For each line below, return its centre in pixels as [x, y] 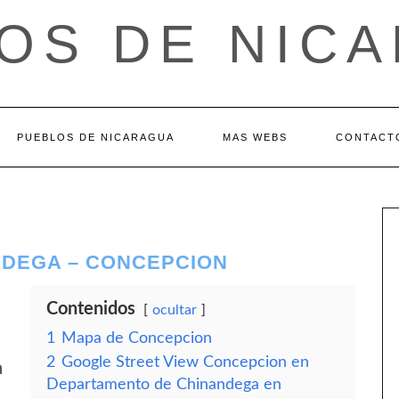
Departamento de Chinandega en [164, 384]
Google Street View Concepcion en [185, 362]
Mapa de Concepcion [137, 338]
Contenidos [91, 309]
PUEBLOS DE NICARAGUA [96, 137]
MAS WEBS [255, 137]
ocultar [175, 310]
